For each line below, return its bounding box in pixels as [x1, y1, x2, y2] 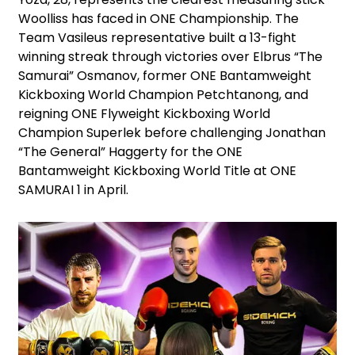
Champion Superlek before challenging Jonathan [18, 124, 326, 143]
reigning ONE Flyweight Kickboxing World [18, 105, 270, 124]
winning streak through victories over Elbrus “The [18, 48, 323, 67]
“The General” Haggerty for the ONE [18, 143, 242, 162]
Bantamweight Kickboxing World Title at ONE [18, 162, 296, 181]
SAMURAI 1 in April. [18, 181, 128, 200]
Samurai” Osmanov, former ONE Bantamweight [18, 67, 311, 86]
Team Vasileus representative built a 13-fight [18, 29, 296, 48]
